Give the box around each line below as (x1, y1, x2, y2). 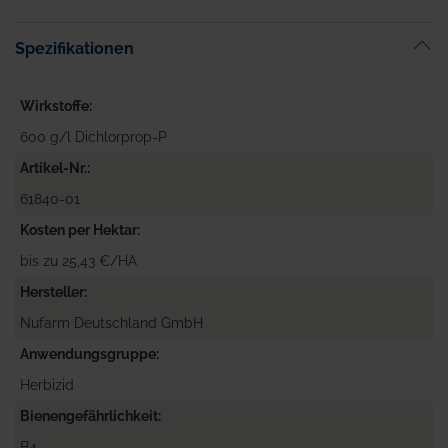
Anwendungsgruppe (20, 346, 156, 362)
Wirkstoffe (20, 98, 89, 114)
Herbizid (20, 377, 74, 393)
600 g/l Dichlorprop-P (20, 129, 167, 145)
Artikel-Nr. (20, 160, 87, 176)
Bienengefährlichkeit (20, 408, 158, 424)
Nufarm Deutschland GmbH (20, 315, 203, 331)
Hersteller (20, 284, 84, 300)
